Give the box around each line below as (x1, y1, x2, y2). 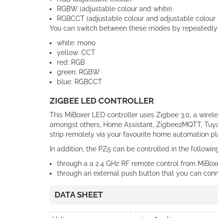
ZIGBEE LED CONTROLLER (50, 95, 154, 106)
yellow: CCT (57, 48, 95, 56)
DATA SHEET (54, 189, 103, 200)
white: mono (57, 38, 95, 47)
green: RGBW (57, 68, 100, 76)
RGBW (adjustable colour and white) (57, 4, 172, 13)
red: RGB (57, 58, 85, 66)
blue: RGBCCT (57, 77, 102, 86)
